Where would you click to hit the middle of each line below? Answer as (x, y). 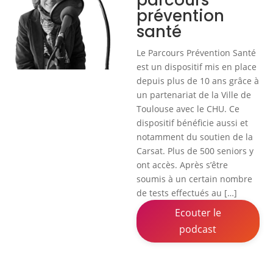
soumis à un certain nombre (194, 179)
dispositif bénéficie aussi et (192, 123)
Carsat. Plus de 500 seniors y (195, 151)
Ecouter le (198, 213)
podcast (198, 229)
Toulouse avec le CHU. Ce (188, 109)
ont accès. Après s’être (182, 165)
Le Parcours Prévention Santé (196, 53)
